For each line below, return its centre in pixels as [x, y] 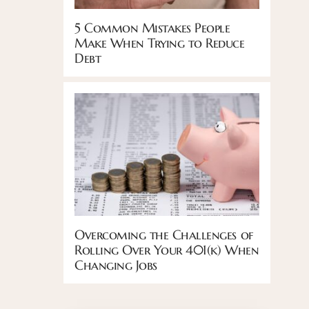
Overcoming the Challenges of [164, 235]
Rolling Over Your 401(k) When [167, 250]
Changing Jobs [116, 265]
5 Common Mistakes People [152, 27]
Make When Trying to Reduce [160, 42]
